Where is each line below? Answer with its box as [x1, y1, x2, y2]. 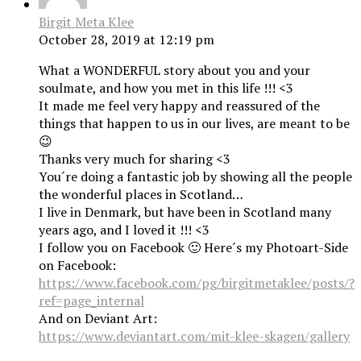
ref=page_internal [39, 292, 144, 310]
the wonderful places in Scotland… [39, 185, 243, 204]
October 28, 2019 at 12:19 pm [39, 31, 214, 49]
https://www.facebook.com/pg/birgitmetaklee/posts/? [39, 274, 355, 293]
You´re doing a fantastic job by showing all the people [39, 168, 352, 186]
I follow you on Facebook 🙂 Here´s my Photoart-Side [39, 239, 348, 257]
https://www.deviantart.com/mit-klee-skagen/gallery [39, 327, 350, 346]
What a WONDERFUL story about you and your [39, 61, 310, 80]
